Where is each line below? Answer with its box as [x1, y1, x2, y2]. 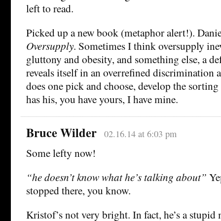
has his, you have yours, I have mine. [26, 92, 178, 107]
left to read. [26, 1, 74, 16]
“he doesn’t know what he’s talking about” [26, 170, 207, 184]
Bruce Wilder [26, 124, 97, 142]
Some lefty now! [26, 146, 96, 160]
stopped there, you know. [26, 183, 131, 198]
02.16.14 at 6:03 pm [104, 128, 177, 140]
